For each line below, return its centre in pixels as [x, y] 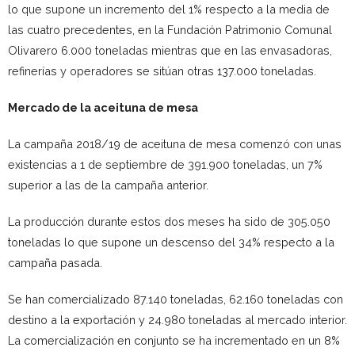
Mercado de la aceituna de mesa [103, 107]
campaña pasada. [55, 262]
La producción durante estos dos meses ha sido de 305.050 [169, 221]
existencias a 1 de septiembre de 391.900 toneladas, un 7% [165, 164]
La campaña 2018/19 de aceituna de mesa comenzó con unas [175, 143]
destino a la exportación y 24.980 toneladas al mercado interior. [177, 319]
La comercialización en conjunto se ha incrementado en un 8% [174, 340]
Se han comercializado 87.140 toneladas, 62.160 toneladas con [176, 299]
